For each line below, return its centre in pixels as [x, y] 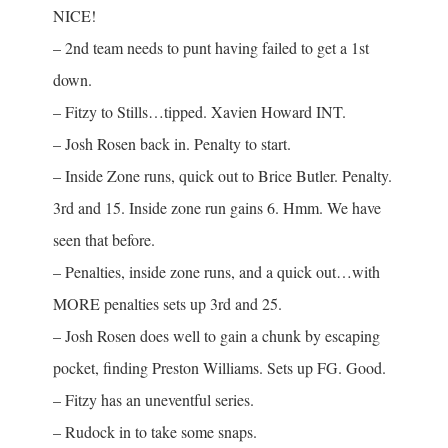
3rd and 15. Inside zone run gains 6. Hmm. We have [216, 207]
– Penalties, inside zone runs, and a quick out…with [216, 271]
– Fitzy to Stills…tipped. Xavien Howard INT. [199, 111]
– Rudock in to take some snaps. [154, 431]
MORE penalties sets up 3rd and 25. [167, 303]
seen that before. [103, 239]
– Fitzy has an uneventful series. [153, 399]
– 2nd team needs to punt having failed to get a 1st [210, 47]
